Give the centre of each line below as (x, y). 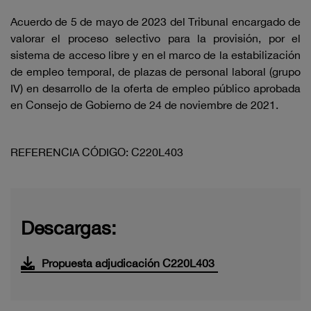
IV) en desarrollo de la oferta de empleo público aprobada (155, 88)
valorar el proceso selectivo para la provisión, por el (155, 38)
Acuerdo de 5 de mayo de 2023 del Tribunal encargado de (155, 22)
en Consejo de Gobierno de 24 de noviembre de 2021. (144, 105)
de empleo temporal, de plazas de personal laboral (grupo (155, 72)
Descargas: (69, 228)
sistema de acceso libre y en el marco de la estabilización (155, 55)
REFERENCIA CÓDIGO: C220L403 (97, 152)
